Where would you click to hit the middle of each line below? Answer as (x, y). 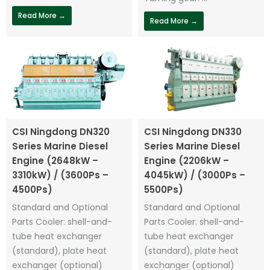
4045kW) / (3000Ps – (195, 175)
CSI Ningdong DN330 (193, 131)
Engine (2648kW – (55, 160)
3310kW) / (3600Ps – (60, 175)
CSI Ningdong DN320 (61, 131)
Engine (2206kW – (187, 160)
